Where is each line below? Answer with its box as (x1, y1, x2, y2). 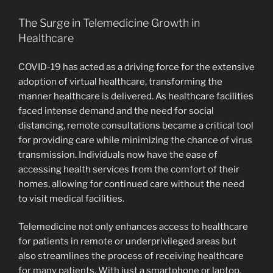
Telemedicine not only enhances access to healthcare (18, 221, 248, 233)
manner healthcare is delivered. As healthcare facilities (18, 90, 253, 102)
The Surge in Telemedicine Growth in (18, 16, 200, 30)
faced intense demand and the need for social (18, 105, 214, 116)
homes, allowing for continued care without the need (18, 178, 244, 190)
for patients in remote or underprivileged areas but (18, 236, 236, 247)
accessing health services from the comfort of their (18, 163, 239, 175)
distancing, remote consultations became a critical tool (18, 119, 253, 131)
